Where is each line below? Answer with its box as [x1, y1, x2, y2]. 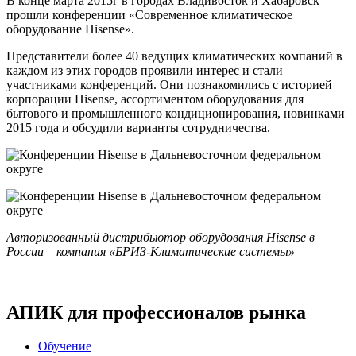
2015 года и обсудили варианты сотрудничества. [6, 120, 270, 134]
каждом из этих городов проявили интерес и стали [6, 63, 283, 77]
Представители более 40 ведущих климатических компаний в [6, 48, 342, 63]
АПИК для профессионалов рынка [6, 301, 306, 323]
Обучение [38, 339, 91, 353]
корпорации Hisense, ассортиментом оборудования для [6, 91, 304, 106]
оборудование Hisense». [6, 21, 134, 36]
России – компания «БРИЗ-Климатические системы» [6, 244, 295, 258]
